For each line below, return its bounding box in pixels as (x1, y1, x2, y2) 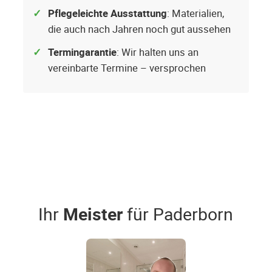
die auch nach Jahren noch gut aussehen (48, 22, 231, 36)
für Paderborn (123, 202, 233, 226)
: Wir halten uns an (117, 46, 199, 59)
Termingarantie (48, 46, 117, 59)
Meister (63, 202, 123, 226)
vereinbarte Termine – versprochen (48, 61, 206, 75)
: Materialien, (167, 7, 224, 21)
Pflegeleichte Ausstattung (48, 7, 167, 21)
